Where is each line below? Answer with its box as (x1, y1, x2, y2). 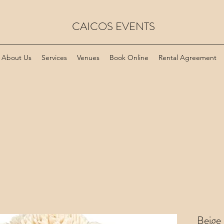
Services (41, 53, 67, 62)
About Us (1, 53, 31, 62)
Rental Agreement (158, 53, 216, 62)
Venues (77, 53, 99, 62)
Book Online (109, 53, 148, 62)
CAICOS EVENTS (71, 18, 155, 34)
